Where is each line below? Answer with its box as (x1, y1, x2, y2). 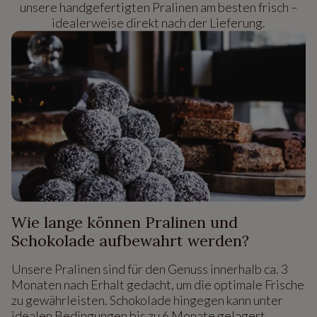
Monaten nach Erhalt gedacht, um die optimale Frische (11, 277, 304, 293)
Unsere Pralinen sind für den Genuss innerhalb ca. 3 (11, 261, 288, 277)
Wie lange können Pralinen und (11, 212, 238, 233)
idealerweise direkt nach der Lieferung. (52, 15, 265, 31)
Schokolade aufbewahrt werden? (11, 231, 249, 251)
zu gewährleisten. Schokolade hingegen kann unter (11, 292, 283, 309)
